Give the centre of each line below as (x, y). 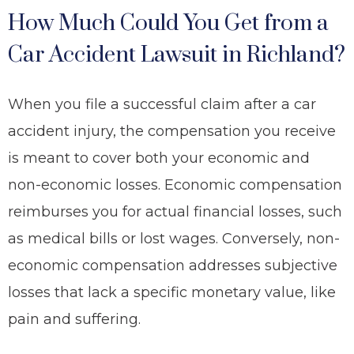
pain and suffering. (76, 319)
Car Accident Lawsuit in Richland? (177, 55)
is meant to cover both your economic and (159, 158)
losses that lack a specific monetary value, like (172, 292)
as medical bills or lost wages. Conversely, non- (174, 239)
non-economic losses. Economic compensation (175, 185)
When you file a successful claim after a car (162, 104)
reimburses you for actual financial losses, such (175, 212)
